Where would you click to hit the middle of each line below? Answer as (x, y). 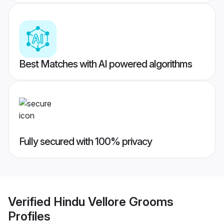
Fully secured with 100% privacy (85, 142)
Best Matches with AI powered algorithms (105, 64)
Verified (31, 201)
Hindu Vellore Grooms (113, 201)
